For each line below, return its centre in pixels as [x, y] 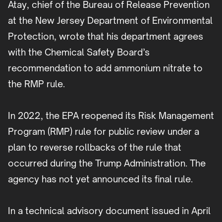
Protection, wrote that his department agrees [106, 36]
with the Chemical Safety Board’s [79, 52]
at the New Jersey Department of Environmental [110, 21]
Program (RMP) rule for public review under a [104, 132]
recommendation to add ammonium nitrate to [105, 68]
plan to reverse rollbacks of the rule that [95, 147]
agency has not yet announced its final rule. [103, 179]
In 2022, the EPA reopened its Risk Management [111, 116]
